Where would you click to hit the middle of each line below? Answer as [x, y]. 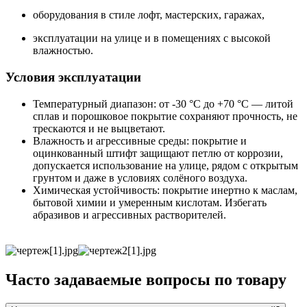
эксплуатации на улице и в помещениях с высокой [152, 38]
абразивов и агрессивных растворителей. [130, 214]
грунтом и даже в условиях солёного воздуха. [140, 177]
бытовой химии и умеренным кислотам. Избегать [150, 202]
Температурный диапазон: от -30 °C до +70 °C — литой [163, 103]
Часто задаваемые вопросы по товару [146, 279]
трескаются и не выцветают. [99, 128]
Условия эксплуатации [73, 77]
